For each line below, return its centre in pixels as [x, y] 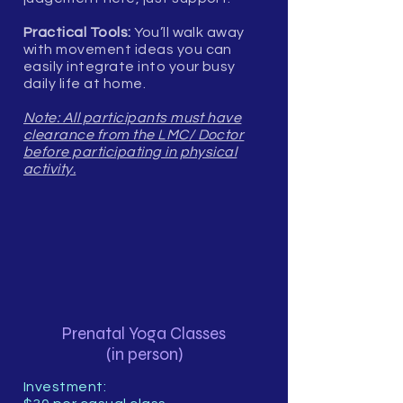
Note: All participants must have [133, 117]
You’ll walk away [188, 32]
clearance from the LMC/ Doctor [134, 134]
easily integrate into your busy [130, 66]
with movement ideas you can [128, 49]
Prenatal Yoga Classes [144, 333]
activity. [50, 169]
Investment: [65, 386]
